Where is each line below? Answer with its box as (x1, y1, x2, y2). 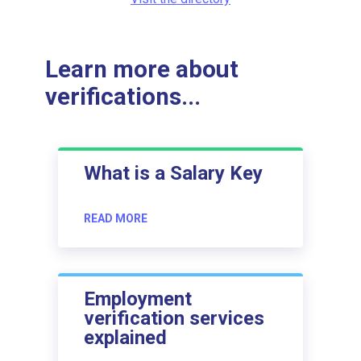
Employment (84, 287, 192, 310)
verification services (84, 306, 264, 330)
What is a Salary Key (84, 161, 263, 185)
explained (84, 326, 167, 349)
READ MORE (84, 211, 147, 225)
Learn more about (45, 56, 239, 84)
